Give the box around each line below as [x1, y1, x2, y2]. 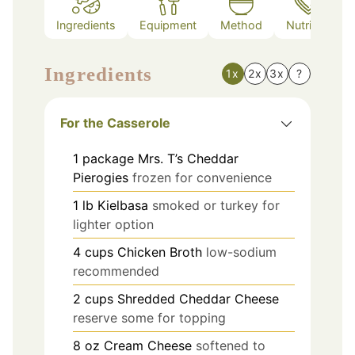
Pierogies [73, 169, 128, 185]
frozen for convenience [132, 169, 272, 185]
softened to [196, 337, 265, 353]
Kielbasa [97, 197, 148, 213]
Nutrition [286, 18, 331, 32]
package [82, 150, 134, 166]
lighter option [73, 216, 154, 232]
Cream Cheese [104, 337, 192, 353]
